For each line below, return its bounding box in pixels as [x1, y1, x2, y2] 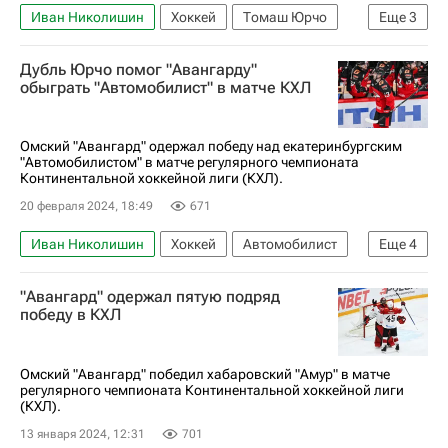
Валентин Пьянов [232, 267, 346, 283]
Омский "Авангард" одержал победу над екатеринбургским [20, 138, 402, 154]
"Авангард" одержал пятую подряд [20, 287, 280, 306]
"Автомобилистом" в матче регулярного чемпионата [20, 154, 359, 170]
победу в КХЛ [20, 305, 121, 324]
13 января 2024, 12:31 [20, 426, 145, 441]
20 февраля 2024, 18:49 [20, 199, 153, 213]
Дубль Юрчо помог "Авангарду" [20, 60, 257, 79]
